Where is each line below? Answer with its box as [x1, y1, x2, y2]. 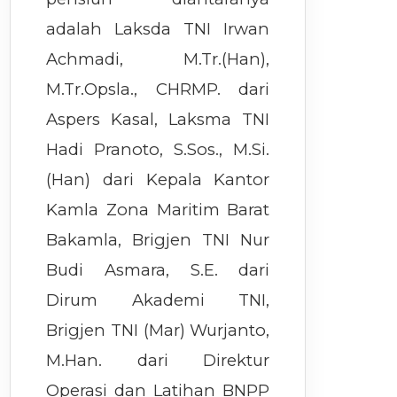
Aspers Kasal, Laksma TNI [46, 109, 270, 130]
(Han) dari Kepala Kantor [46, 169, 270, 191]
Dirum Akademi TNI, [46, 290, 270, 311]
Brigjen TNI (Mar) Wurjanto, [46, 320, 270, 341]
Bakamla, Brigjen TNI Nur [46, 230, 270, 251]
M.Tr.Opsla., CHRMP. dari [46, 79, 270, 100]
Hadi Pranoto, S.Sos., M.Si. [46, 139, 270, 160]
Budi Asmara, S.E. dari [46, 260, 270, 281]
